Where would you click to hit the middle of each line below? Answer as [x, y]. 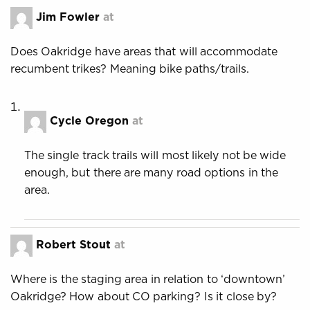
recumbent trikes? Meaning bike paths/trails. [130, 69]
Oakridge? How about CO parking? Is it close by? [144, 296]
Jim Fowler [68, 17]
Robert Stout [73, 245]
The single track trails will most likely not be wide [155, 155]
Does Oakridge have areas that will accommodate [144, 51]
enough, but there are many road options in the [151, 172]
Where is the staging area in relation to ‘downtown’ [148, 279]
